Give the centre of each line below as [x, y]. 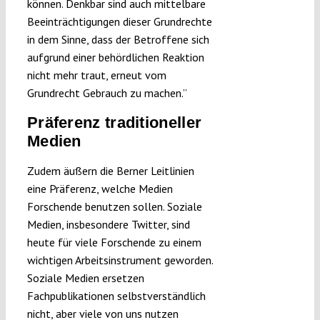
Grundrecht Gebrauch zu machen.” [107, 92]
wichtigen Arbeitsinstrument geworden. [120, 260]
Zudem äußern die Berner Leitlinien [110, 170]
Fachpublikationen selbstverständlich [116, 295]
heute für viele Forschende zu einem [114, 242]
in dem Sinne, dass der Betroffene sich [118, 39]
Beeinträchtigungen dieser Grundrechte [119, 21]
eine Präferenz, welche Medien [100, 188]
